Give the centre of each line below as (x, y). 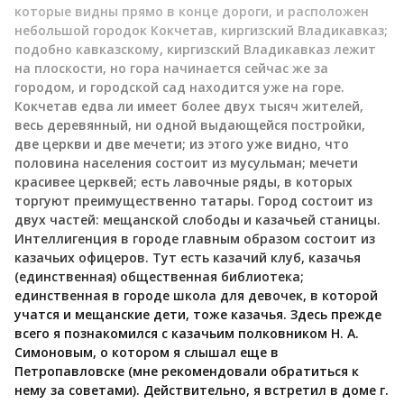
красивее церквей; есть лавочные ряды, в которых (184, 181)
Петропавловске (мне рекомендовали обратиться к (187, 371)
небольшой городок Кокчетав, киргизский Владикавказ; (201, 30)
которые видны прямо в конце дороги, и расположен (192, 11)
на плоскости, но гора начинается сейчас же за (171, 68)
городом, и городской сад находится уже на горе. (179, 87)
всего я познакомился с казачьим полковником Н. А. (187, 333)
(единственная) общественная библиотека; (159, 276)
